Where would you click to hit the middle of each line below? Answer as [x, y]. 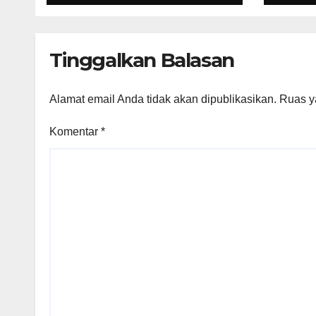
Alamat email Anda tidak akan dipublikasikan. [163, 99]
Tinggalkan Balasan [142, 60]
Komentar [75, 131]
